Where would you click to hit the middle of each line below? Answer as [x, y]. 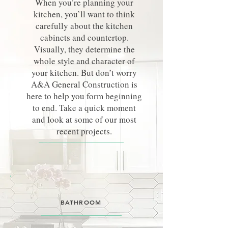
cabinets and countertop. [84, 37]
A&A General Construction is [84, 84]
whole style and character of [84, 61]
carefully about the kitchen [84, 26]
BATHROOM [81, 202]
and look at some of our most [84, 119]
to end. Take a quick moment [84, 108]
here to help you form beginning [84, 96]
